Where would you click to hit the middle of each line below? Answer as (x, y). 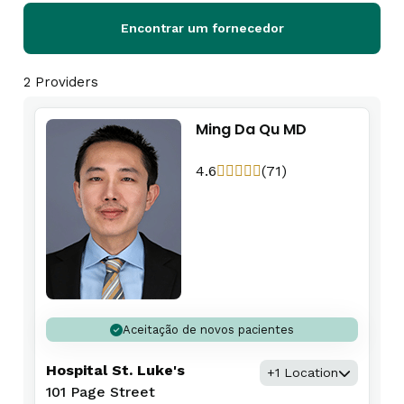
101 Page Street (101, 392)
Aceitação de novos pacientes (208, 330)
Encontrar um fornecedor (202, 28)
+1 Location (303, 372)
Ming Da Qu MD (251, 129)
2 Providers (61, 82)
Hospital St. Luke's (115, 370)
